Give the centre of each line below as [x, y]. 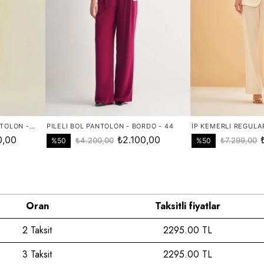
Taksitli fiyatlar [187, 206]
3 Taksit [37, 254]
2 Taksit [37, 230]
